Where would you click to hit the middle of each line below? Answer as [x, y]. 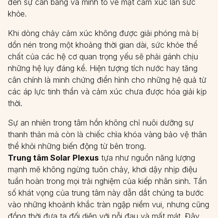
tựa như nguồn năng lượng [147, 158]
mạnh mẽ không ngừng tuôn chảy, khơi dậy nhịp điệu [102, 169]
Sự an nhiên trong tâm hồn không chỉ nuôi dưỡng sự [101, 123]
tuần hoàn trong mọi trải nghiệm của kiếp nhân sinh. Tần [107, 181]
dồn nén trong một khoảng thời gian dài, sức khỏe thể [103, 45]
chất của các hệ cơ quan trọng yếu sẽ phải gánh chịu [103, 56]
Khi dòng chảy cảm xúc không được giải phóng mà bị [103, 33]
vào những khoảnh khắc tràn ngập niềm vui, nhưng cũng [109, 204]
